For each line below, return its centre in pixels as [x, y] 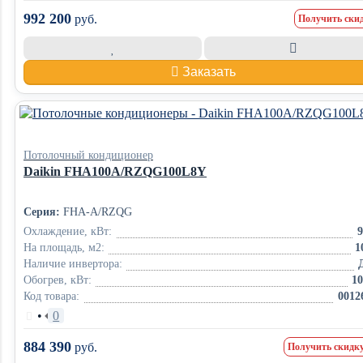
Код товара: [51, 296]
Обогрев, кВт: [58, 280]
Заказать [209, 72]
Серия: [42, 212]
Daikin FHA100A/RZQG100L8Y [115, 171]
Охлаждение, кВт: [68, 231]
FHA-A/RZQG [96, 212]
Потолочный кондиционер [88, 155]
